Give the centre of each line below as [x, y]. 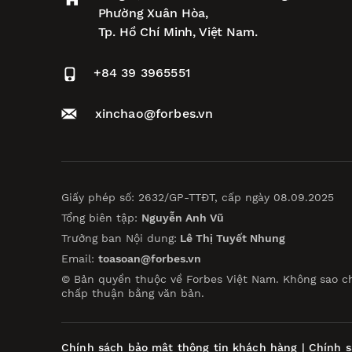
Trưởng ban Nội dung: [119, 238]
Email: [80, 259]
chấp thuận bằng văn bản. [133, 293]
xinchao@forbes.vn [154, 114]
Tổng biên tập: [101, 218]
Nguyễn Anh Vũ [183, 218]
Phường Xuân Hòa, [153, 13]
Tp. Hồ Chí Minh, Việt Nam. [178, 32]
